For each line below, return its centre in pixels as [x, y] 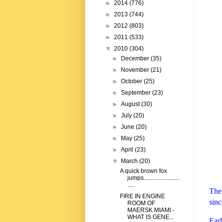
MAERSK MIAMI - [151, 210]
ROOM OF [141, 203]
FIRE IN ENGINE [142, 196]
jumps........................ [153, 178]
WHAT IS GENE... [150, 217]
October [133, 82]
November [136, 70]
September [137, 93]
